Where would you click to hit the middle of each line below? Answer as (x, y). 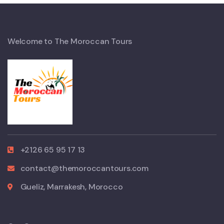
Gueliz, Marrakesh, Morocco (71, 187)
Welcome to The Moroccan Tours (70, 41)
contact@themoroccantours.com (84, 168)
